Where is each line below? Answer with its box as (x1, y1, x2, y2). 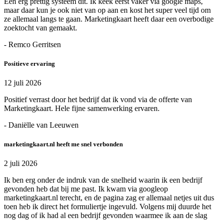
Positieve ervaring (4, 59, 55, 67)
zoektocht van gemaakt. (4, 23, 77, 32)
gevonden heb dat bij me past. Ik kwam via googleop (4, 185, 168, 193)
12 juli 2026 (4, 79, 41, 87)
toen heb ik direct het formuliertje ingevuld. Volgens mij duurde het (4, 202, 211, 211)
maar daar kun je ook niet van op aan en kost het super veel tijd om (4, 5, 211, 14)
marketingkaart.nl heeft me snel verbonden (4, 140, 123, 148)
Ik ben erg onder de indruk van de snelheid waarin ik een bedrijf (4, 176, 202, 185)
